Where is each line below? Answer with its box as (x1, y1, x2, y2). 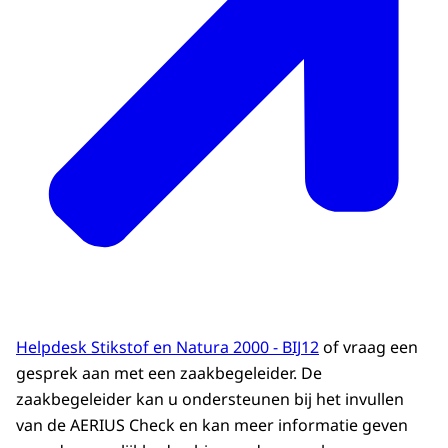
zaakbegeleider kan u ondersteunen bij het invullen (16, 388, 404, 411)
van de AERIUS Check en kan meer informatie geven (16, 414, 408, 437)
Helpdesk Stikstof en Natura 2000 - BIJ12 (16, 336, 319, 359)
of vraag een (319, 336, 418, 359)
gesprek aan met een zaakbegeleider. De (16, 362, 322, 385)
